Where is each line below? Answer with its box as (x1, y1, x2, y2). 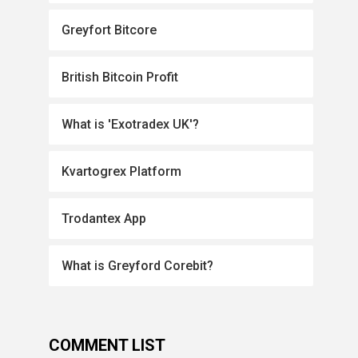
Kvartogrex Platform (62, 164, 182, 179)
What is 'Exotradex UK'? (62, 117, 200, 132)
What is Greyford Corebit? (62, 258, 214, 273)
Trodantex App (62, 211, 147, 226)
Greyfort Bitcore (62, 22, 157, 38)
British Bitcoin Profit (62, 70, 179, 85)
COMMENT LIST (49, 336, 166, 355)
